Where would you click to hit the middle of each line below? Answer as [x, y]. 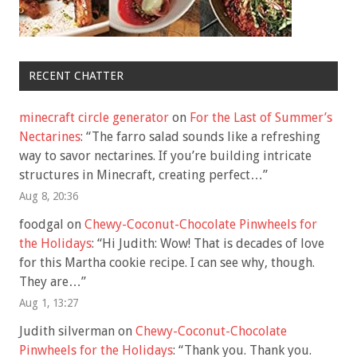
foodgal [41, 224]
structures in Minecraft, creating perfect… [141, 175]
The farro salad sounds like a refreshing [206, 136]
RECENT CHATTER [76, 76]
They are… [50, 281]
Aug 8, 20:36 [49, 196]
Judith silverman [67, 331]
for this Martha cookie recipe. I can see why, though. [167, 262]
